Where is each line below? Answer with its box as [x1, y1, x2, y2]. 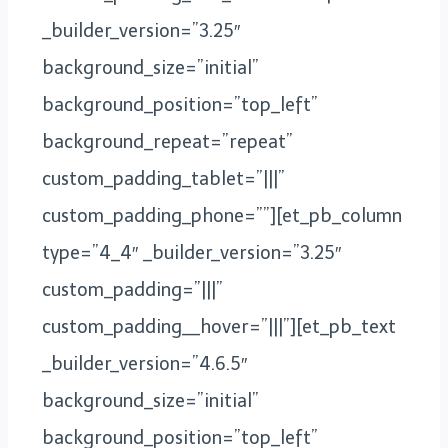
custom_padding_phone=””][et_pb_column [42, 204, 402, 227]
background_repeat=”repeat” [42, 130, 293, 153]
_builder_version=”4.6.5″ [42, 352, 247, 375]
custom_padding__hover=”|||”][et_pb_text [42, 315, 396, 338]
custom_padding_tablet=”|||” [42, 167, 285, 190]
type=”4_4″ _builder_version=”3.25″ [42, 241, 341, 264]
